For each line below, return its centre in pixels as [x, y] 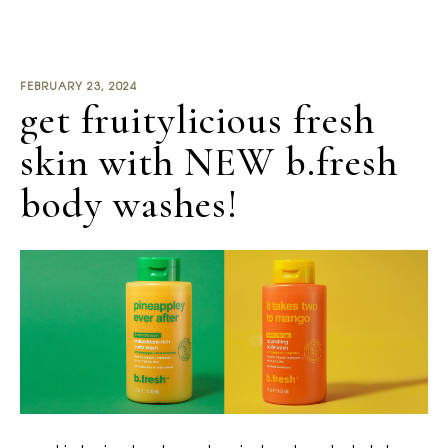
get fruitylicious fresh [197, 120]
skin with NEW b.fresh [209, 162]
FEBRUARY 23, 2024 [78, 88]
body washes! [129, 204]
